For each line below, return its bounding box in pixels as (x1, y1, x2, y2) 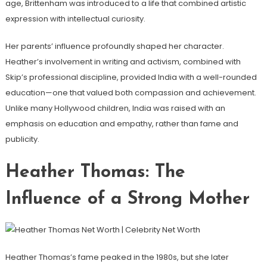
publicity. (5, 133, 39, 145)
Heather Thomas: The (5, 163, 185, 182)
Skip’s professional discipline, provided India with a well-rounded (5, 72, 257, 83)
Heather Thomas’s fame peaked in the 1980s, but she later (5, 251, 229, 263)
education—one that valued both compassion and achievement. (5, 87, 256, 99)
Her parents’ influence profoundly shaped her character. (5, 41, 224, 52)
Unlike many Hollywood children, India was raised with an (5, 103, 225, 114)
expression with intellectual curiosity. (5, 13, 145, 25)
